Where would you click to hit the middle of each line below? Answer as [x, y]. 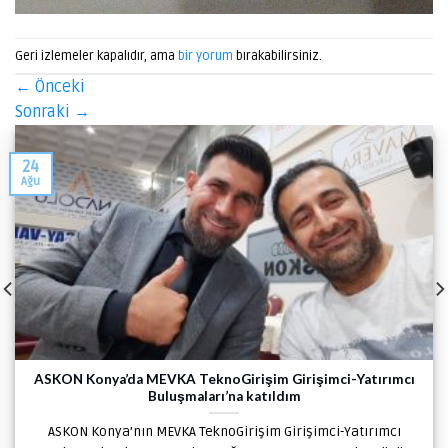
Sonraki [44, 112]
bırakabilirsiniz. [277, 55]
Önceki [58, 87]
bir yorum [205, 55]
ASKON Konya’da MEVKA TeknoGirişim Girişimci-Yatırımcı [224, 379]
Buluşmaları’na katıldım [224, 396]
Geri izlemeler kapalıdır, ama [96, 55]
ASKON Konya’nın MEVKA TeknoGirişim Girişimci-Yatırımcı [224, 431]
